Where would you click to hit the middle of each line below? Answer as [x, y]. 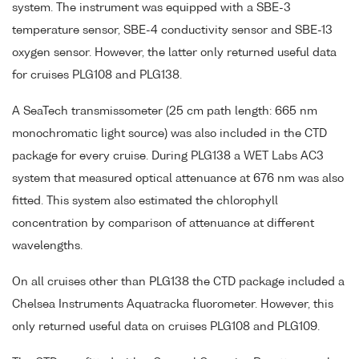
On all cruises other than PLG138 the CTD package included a [178, 282]
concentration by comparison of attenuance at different [163, 223]
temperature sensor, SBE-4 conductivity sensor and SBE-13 [172, 31]
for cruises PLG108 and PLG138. [97, 76]
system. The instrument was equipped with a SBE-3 [151, 8]
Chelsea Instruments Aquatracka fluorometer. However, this [173, 304]
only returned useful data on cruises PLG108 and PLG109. [166, 327]
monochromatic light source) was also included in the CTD [169, 133]
